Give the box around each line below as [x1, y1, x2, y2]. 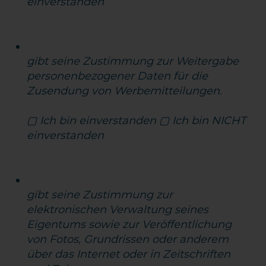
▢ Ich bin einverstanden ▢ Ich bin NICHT [27, 114, 246, 127]
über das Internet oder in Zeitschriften [27, 248, 231, 261]
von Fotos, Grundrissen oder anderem [27, 233, 229, 246]
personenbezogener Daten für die [27, 69, 208, 83]
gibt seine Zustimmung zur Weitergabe [27, 55, 239, 68]
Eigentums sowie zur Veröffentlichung [27, 218, 232, 231]
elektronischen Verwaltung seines [27, 203, 209, 216]
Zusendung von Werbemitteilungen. [27, 84, 223, 97]
